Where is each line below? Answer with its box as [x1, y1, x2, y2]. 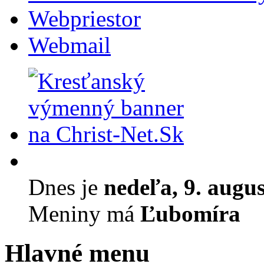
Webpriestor [28, 5, 141, 31]
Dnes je [28, 174, 104, 200]
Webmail [28, 32, 111, 58]
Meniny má [28, 200, 140, 226]
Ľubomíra [140, 200, 240, 226]
